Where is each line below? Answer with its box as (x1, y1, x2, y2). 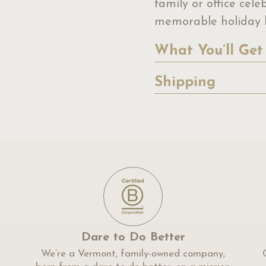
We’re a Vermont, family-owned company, (41, 249, 225, 259)
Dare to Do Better (81, 232, 185, 243)
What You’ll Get (154, 44, 263, 58)
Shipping (154, 75, 216, 90)
